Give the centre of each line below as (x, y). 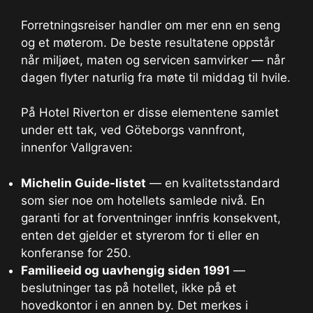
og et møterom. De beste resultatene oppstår (148, 42)
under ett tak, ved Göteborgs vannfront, (133, 130)
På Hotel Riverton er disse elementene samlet (150, 113)
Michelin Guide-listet (83, 183)
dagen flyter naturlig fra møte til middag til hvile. (156, 77)
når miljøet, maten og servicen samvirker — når (153, 60)
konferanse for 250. (76, 253)
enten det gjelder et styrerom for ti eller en (140, 235)
